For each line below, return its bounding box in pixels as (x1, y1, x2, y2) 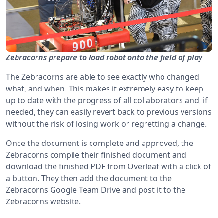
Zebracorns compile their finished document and (6, 149, 186, 161)
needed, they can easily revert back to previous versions (6, 107, 212, 118)
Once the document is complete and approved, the (6, 138, 193, 149)
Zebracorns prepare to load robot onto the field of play (6, 52, 202, 63)
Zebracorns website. (6, 196, 81, 207)
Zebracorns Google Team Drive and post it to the (6, 184, 185, 196)
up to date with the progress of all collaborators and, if (6, 95, 208, 106)
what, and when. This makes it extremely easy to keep (6, 83, 203, 94)
